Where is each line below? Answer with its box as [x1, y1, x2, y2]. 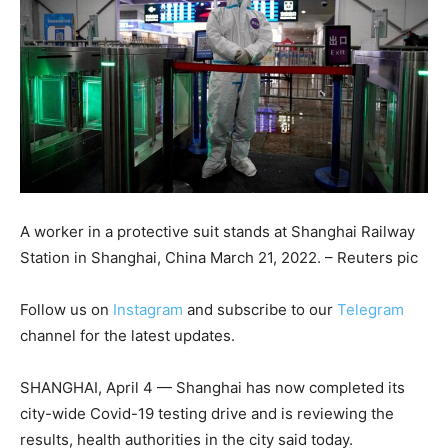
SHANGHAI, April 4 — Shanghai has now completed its [20, 377, 405, 397]
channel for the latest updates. [20, 325, 235, 345]
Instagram [113, 299, 183, 319]
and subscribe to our [183, 299, 337, 319]
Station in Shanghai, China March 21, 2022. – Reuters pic [20, 247, 418, 267]
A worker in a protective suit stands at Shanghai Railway [20, 221, 415, 241]
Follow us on [20, 299, 113, 319]
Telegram [337, 299, 404, 319]
